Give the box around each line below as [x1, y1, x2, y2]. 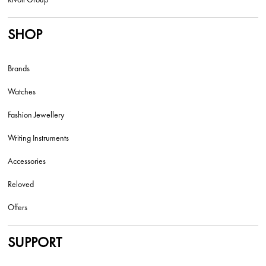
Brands [8, 63, 30, 74]
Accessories [8, 156, 46, 167]
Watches [8, 86, 36, 97]
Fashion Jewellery [8, 109, 65, 121]
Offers [8, 202, 28, 213]
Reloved [8, 179, 34, 190]
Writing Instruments [8, 132, 69, 144]
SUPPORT [8, 233, 62, 252]
